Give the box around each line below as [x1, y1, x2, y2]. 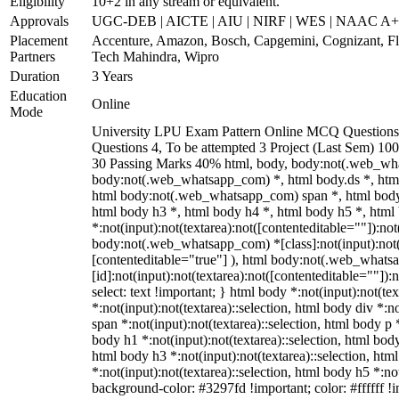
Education [10, 88, 67, 103]
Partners [10, 49, 55, 64]
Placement [10, 33, 68, 48]
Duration [10, 69, 60, 84]
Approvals [10, 13, 69, 28]
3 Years [92, 69, 133, 84]
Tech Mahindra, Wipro [92, 49, 219, 64]
